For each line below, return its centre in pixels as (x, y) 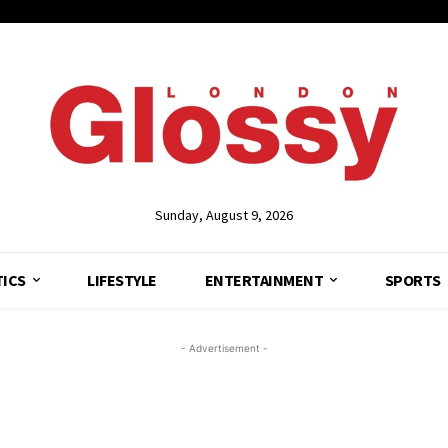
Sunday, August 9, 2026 (224, 214)
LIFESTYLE (122, 279)
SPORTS (412, 279)
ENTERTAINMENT (264, 279)
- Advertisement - (224, 347)
